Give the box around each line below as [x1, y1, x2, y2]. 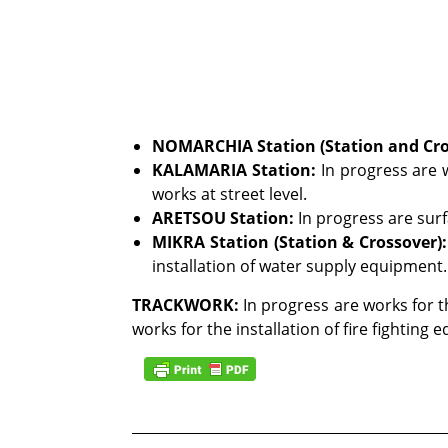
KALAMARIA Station [152, 158, 311, 181]
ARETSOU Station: [152, 206, 294, 229]
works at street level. [152, 182, 307, 205]
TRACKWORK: [132, 293, 239, 316]
